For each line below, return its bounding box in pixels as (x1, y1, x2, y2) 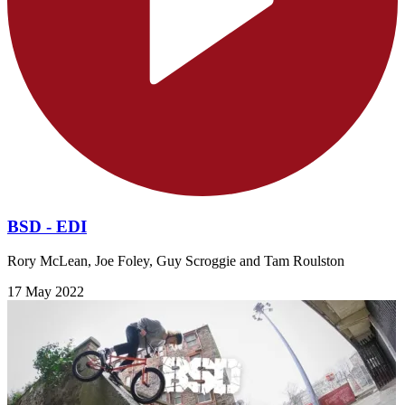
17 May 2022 (7, 284, 84, 300)
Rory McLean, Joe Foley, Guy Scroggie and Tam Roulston (7, 253, 344, 269)
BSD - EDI (7, 216, 87, 236)
